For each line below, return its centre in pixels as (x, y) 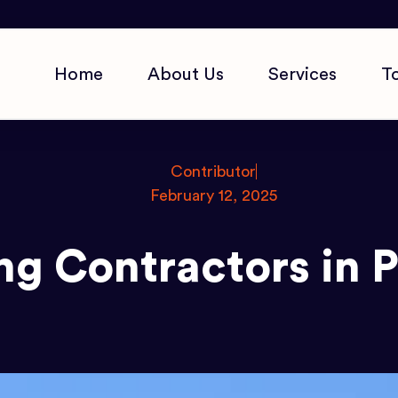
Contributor (213, 171)
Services (302, 74)
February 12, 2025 (213, 195)
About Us (185, 74)
